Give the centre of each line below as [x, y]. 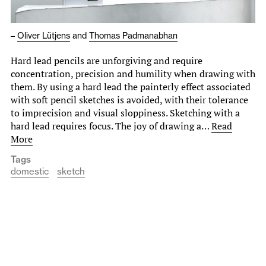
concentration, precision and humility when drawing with [133, 73]
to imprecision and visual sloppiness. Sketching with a [125, 113]
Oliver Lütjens [44, 35]
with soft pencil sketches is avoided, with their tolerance [129, 99]
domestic [30, 171]
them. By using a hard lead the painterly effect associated [131, 86]
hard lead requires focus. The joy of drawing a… [111, 126]
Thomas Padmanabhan [133, 35]
